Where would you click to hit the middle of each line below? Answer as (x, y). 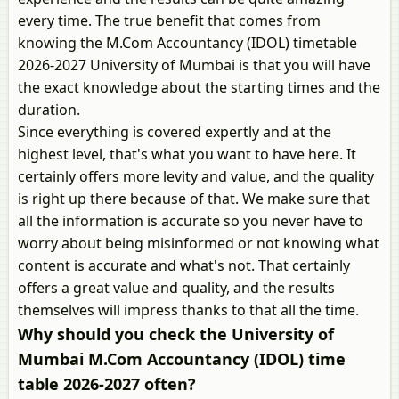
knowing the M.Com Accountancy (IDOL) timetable (187, 43)
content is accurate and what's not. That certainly (184, 265)
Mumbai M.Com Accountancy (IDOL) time (182, 359)
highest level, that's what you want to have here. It (187, 154)
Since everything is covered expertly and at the (175, 132)
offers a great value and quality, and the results (176, 288)
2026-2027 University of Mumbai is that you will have (194, 65)
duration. (49, 110)
